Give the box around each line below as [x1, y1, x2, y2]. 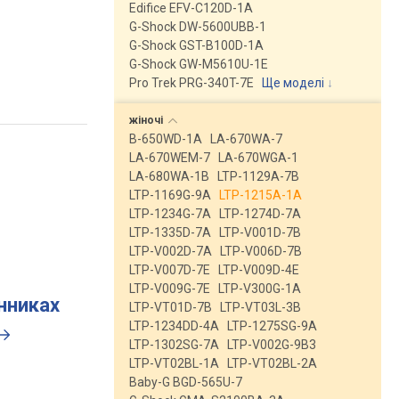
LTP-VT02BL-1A [129, 356, 219, 370]
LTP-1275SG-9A [227, 319, 317, 333]
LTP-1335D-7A [129, 225, 211, 240]
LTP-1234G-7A [129, 207, 211, 221]
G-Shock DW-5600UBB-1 [129, 20, 266, 34]
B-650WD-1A [129, 132, 202, 146]
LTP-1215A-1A [219, 188, 302, 202]
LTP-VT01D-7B [129, 300, 212, 314]
